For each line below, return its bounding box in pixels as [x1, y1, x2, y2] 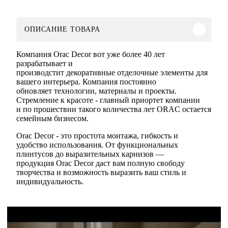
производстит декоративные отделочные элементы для [16, 68, 208, 77]
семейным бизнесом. [16, 113, 89, 123]
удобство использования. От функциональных [16, 140, 178, 149]
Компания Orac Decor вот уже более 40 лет [16, 49, 165, 59]
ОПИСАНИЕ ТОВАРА [24, 25, 100, 33]
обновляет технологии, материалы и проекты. [16, 86, 177, 95]
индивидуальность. [16, 177, 83, 186]
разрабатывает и [16, 59, 73, 68]
